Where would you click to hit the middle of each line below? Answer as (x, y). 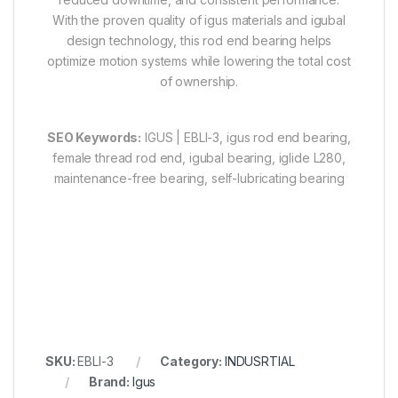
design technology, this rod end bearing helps (199, 41)
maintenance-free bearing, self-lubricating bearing (199, 179)
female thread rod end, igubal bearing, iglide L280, (199, 158)
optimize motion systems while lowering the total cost (199, 61)
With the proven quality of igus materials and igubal (199, 20)
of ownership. (199, 82)
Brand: (110, 382)
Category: (192, 362)
